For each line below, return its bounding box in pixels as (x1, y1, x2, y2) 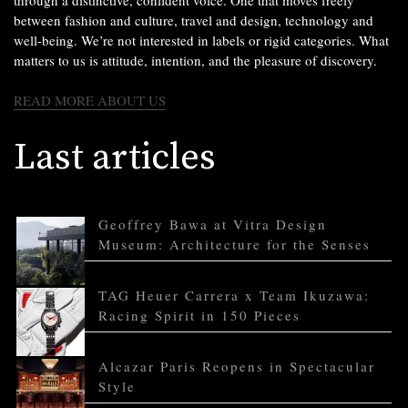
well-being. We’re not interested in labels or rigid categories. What (14, 30, 389, 49)
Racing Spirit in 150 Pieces (98, 305, 301, 324)
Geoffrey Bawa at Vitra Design (98, 214, 327, 233)
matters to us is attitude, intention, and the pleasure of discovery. (14, 50, 377, 69)
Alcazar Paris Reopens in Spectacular (98, 356, 375, 375)
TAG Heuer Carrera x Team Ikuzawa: (98, 285, 370, 304)
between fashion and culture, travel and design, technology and (14, 10, 373, 29)
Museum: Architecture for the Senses (98, 234, 371, 253)
